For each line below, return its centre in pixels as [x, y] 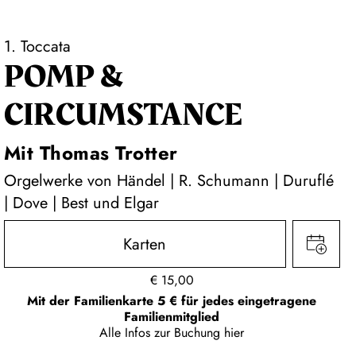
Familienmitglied [172, 317]
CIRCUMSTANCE [123, 115]
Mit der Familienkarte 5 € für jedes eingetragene [172, 301]
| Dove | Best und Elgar [81, 203]
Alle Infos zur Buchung [162, 333]
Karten [145, 244]
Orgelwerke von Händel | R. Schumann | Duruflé [168, 181]
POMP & [63, 77]
